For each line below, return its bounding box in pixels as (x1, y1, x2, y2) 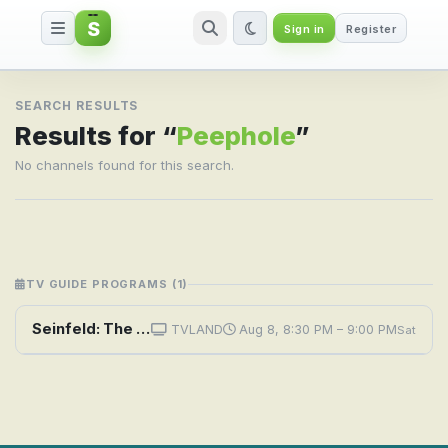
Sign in (284, 22, 325, 36)
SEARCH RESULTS (15, 98, 139, 113)
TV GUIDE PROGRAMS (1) (25, 277, 189, 291)
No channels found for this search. (15, 157, 234, 173)
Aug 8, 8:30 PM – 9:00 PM (235, 322, 397, 337)
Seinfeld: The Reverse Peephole (136, 320, 150, 338)
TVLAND (167, 322, 223, 337)
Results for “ (15, 120, 177, 151)
